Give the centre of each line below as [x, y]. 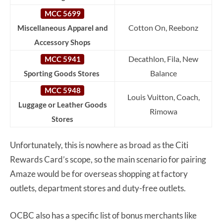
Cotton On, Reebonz [163, 27]
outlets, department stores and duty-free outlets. [98, 188]
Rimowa [163, 111]
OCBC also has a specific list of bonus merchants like [103, 215]
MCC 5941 [62, 59]
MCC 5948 [62, 90]
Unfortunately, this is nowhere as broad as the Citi [99, 145]
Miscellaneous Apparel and [62, 28]
